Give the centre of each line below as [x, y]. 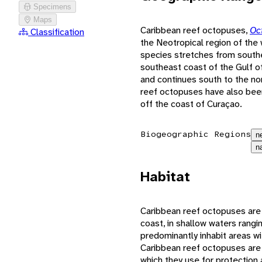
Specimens [52, 6]
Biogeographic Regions [196, 134]
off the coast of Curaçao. [191, 104]
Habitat [165, 176]
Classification [57, 32]
